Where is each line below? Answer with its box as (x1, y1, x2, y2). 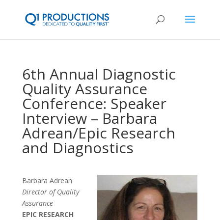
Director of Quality (22, 187, 79, 196)
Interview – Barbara (22, 108, 157, 128)
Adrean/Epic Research (22, 123, 175, 143)
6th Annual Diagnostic (22, 64, 176, 84)
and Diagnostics (22, 137, 134, 158)
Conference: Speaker (22, 93, 166, 113)
